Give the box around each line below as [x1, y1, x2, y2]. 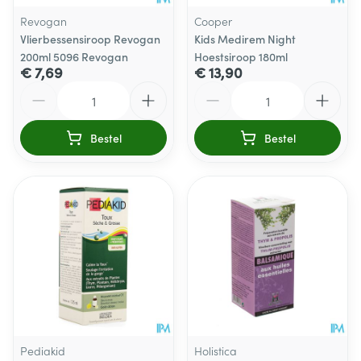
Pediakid [20, 342, 65, 359]
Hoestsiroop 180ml [194, 48, 288, 64]
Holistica [194, 342, 237, 359]
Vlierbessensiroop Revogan [20, 31, 160, 47]
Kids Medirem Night [194, 31, 296, 47]
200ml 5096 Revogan [20, 48, 128, 64]
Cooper [194, 13, 232, 29]
